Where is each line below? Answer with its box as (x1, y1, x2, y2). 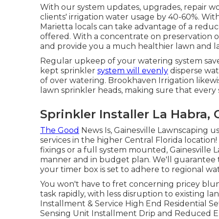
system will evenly (97, 66, 168, 75)
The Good (40, 126, 79, 135)
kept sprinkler (40, 66, 97, 75)
